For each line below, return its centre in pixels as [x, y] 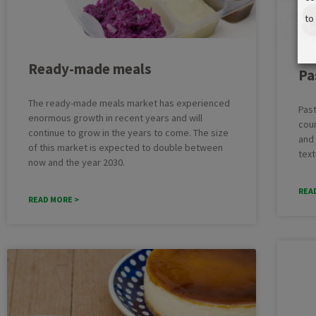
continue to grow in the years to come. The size [128, 132]
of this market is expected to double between [126, 147]
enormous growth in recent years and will [115, 117]
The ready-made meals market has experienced [129, 103]
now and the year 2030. [77, 162]
